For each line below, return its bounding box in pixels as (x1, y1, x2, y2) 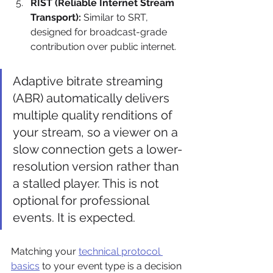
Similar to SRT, (81, 12, 151, 23)
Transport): (30, 12, 81, 23)
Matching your (11, 246, 79, 257)
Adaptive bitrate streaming (13, 74, 166, 88)
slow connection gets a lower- (13, 142, 182, 157)
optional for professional (13, 193, 152, 208)
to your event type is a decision (40, 260, 184, 272)
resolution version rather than (13, 159, 182, 174)
